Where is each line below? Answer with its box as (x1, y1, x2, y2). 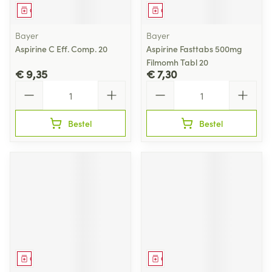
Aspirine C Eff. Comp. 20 (15, 42, 107, 55)
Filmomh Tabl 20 (146, 56, 208, 68)
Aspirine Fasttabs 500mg (146, 42, 242, 55)
